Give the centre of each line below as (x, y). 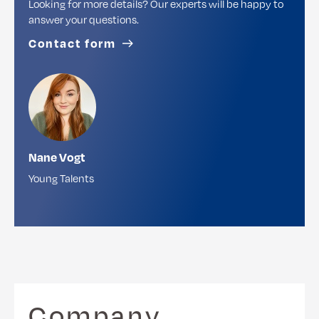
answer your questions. (84, 20)
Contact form (72, 43)
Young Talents (61, 178)
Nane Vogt (57, 157)
